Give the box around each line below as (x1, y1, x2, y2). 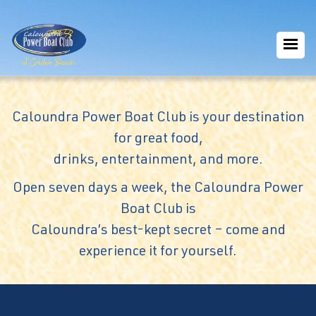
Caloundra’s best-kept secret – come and (30, 224, 286, 239)
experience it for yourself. (79, 245, 237, 260)
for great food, (113, 133, 203, 147)
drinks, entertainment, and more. (53, 154, 263, 169)
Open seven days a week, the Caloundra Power (13, 182, 303, 197)
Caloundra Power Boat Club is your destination (11, 111, 305, 126)
